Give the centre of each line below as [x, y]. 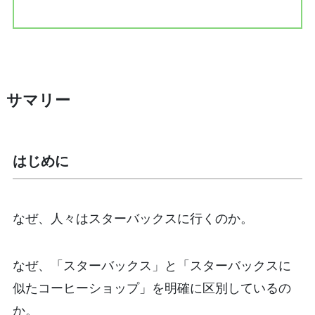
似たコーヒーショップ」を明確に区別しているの [152, 288]
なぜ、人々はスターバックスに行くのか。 [133, 218]
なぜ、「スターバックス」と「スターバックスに [152, 266]
